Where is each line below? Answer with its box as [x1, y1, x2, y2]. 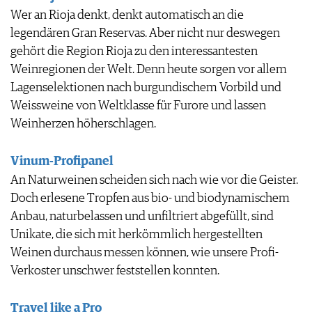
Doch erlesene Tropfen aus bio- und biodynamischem [10, 192, 290, 205]
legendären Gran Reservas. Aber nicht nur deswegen [10, 27, 280, 40]
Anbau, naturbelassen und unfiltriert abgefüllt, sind [10, 210, 274, 223]
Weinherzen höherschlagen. [10, 118, 156, 131]
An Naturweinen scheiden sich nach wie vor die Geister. [10, 173, 298, 187]
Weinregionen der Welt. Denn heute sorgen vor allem [10, 63, 287, 77]
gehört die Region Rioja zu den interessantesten [10, 45, 258, 58]
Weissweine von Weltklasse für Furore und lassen [10, 100, 266, 113]
